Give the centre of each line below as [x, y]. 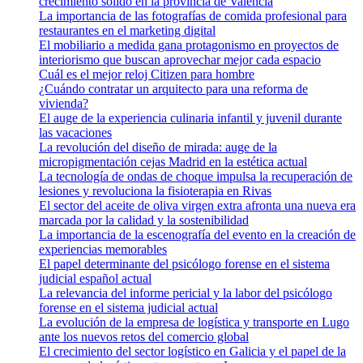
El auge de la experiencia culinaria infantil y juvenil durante [190, 118]
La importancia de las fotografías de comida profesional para [193, 16]
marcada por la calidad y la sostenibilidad [144, 220]
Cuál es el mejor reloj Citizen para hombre [147, 74]
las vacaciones [75, 132]
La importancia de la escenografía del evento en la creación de [197, 235]
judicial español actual [95, 278]
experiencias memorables [103, 249]
